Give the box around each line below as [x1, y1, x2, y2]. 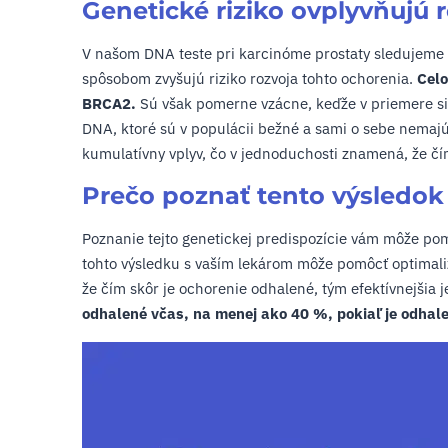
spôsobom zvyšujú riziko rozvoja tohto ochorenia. [82, 69, 417, 88]
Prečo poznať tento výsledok [82, 181, 444, 210]
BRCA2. [82, 94, 136, 113]
